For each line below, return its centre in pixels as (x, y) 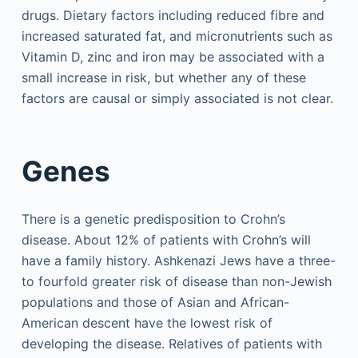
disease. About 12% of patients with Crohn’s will (166, 239)
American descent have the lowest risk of (147, 322)
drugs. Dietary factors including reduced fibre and (173, 15)
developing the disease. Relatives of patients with (171, 343)
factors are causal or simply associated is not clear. (177, 98)
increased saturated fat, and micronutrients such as (177, 36)
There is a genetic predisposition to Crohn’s (153, 219)
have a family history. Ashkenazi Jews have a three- (178, 260)
